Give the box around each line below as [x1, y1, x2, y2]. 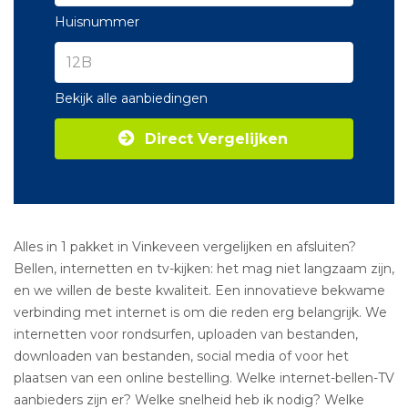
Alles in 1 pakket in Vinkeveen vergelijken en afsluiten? [14, 239, 356, 255]
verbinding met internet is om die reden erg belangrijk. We [14, 304, 387, 321]
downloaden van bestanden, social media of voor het [14, 348, 349, 364]
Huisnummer [55, 14, 139, 30]
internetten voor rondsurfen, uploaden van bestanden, [14, 326, 358, 342]
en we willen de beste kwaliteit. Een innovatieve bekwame [14, 282, 385, 299]
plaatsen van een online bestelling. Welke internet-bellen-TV [14, 370, 394, 386]
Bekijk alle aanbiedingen [55, 90, 208, 107]
